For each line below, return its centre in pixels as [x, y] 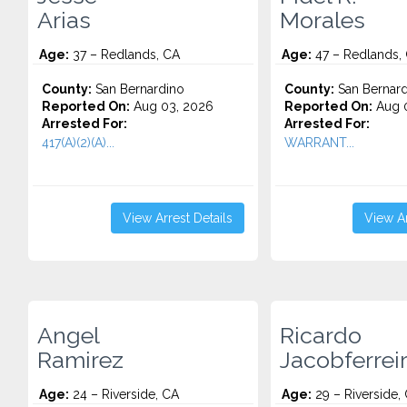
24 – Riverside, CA [124, 394]
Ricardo [320, 335]
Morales [322, 20]
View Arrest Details [177, 218]
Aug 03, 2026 [172, 106]
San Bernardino [138, 89]
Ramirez [80, 360]
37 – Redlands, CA [124, 55]
